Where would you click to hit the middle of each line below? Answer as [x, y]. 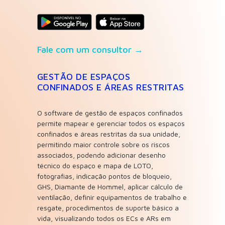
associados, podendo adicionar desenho [101, 155]
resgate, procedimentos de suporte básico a [108, 208]
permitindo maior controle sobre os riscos [103, 145]
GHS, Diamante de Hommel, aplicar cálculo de [110, 187]
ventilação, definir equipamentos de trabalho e [112, 197]
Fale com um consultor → [90, 50]
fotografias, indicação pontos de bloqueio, [104, 176]
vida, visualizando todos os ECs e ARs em [104, 218]
